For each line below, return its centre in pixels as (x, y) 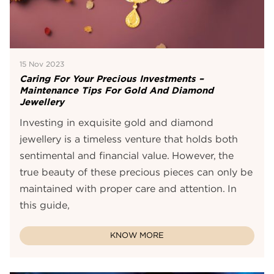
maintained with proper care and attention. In (128, 189)
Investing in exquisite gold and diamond (117, 123)
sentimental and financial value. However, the (127, 156)
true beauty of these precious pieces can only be (136, 173)
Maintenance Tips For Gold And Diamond (117, 91)
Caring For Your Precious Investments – (112, 79)
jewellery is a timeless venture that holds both (129, 140)
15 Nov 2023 (42, 65)
